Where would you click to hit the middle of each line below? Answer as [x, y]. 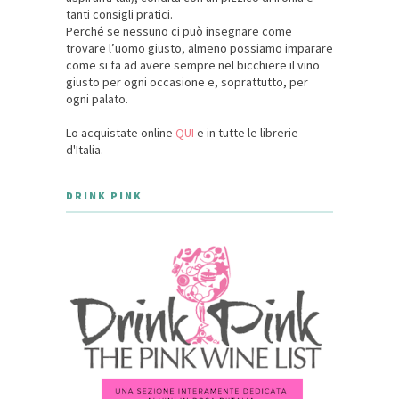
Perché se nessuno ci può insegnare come [179, 32]
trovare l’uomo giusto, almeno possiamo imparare [199, 49]
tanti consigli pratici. [119, 15]
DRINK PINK [104, 196]
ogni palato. [97, 99]
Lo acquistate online [121, 133]
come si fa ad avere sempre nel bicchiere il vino [193, 65]
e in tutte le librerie [246, 133]
